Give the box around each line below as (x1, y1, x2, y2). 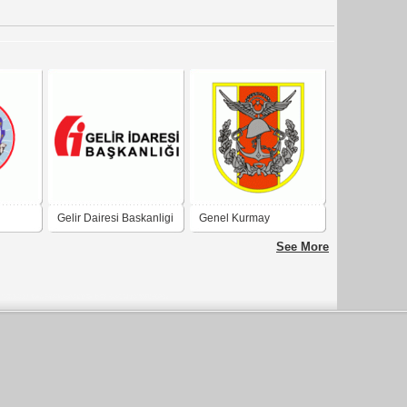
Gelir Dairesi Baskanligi (57, 211, 174, 224)
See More (276, 239, 329, 253)
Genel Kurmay (199, 211, 270, 224)
